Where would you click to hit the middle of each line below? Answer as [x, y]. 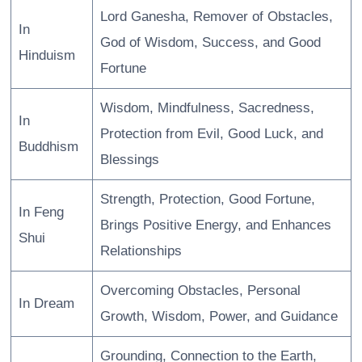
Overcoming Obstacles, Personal [200, 291]
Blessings [129, 160]
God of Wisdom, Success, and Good [210, 43]
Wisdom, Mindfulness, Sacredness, [207, 108]
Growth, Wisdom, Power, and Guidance [219, 317]
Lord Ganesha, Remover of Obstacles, [216, 17]
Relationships [141, 251]
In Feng [41, 213]
